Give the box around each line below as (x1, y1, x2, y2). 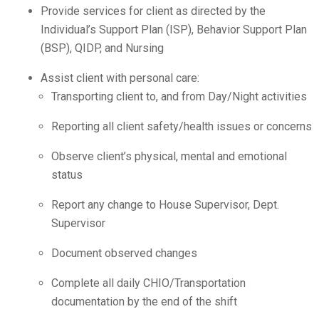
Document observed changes (51, 246, 197, 261)
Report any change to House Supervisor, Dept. (51, 198, 279, 212)
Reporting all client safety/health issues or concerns (51, 120, 312, 134)
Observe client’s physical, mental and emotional (51, 150, 287, 164)
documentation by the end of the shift (51, 295, 237, 309)
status (51, 168, 83, 182)
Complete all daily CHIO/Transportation (51, 276, 246, 291)
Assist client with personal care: (41, 71, 199, 85)
